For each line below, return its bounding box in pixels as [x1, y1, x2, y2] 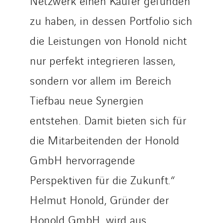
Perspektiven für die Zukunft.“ [30, 172, 175, 187]
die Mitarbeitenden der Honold [30, 132, 180, 147]
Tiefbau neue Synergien [30, 92, 143, 108]
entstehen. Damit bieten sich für [30, 112, 186, 127]
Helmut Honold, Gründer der [30, 192, 169, 207]
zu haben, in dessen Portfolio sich [30, 12, 192, 28]
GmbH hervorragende [30, 152, 135, 167]
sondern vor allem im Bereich [30, 72, 171, 88]
